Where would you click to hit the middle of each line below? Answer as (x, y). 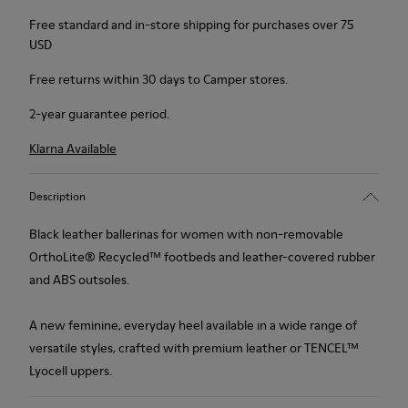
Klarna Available (73, 148)
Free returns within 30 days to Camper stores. (158, 79)
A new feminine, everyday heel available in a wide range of (193, 325)
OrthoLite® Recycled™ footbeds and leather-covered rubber (202, 257)
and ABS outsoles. (79, 280)
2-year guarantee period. (99, 114)
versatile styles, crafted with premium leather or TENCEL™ (194, 348)
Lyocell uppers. (71, 371)
